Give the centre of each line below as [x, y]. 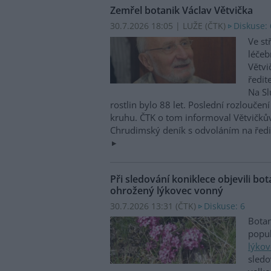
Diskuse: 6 [224, 206]
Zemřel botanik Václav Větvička [181, 11]
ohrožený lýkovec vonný [167, 190]
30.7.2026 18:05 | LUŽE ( [159, 26]
